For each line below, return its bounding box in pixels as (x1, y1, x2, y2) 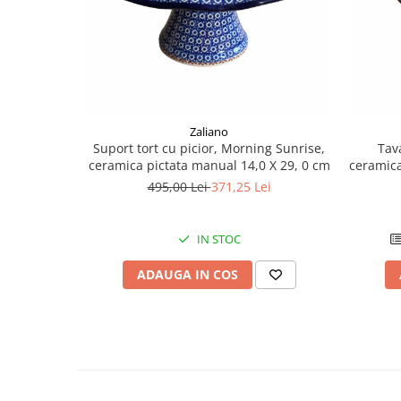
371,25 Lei (210, 178, 271, 195)
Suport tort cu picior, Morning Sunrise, (93, 140, 325, 157)
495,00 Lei (147, 178, 211, 195)
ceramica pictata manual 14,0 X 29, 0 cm (88, 157, 330, 174)
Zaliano (190, 124, 228, 140)
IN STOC (193, 231, 241, 247)
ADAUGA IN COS (136, 266, 238, 283)
